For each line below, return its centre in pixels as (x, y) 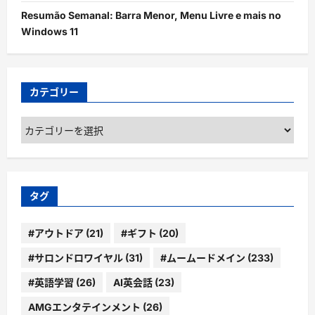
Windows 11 (50, 32)
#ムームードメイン (203, 257)
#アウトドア (56, 233)
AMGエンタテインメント (84, 307)
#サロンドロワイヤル (76, 257)
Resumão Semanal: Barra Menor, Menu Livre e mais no (151, 15)
